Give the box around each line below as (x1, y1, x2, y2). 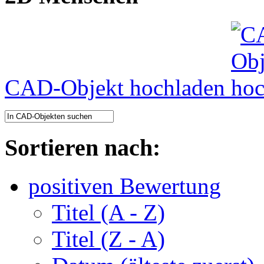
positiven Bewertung (28, 173, 221, 199)
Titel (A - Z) (52, 199, 165, 225)
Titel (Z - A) (52, 226, 165, 252)
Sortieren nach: (5, 134, 160, 161)
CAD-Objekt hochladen (5, 75, 231, 101)
